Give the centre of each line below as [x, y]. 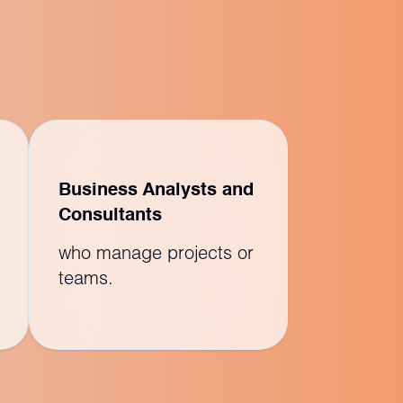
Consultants [110, 215]
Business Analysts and [156, 190]
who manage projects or [156, 251]
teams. [86, 277]
